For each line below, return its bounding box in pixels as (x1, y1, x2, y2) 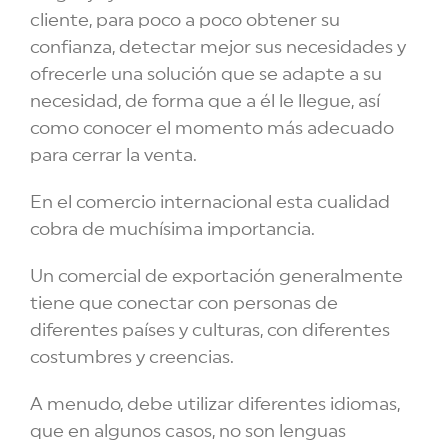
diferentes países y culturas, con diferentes (30, 321, 390, 340)
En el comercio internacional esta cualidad (30, 193, 390, 212)
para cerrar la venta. (30, 146, 197, 165)
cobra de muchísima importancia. (30, 220, 315, 239)
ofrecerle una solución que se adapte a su (30, 65, 382, 84)
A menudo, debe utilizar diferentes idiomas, (30, 395, 400, 414)
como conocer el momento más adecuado (30, 119, 394, 138)
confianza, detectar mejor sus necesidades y (30, 38, 406, 57)
